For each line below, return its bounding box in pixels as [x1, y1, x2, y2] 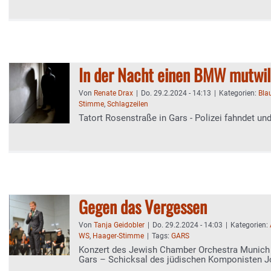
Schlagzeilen [107, 100, 148, 108]
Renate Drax [94, 89, 133, 97]
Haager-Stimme [93, 232, 144, 240]
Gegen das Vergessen [79, 194, 207, 219]
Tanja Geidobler [94, 221, 145, 229]
